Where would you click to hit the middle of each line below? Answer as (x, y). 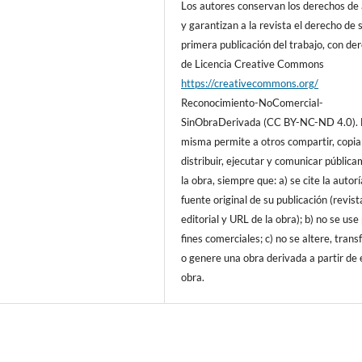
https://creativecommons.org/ (250, 83)
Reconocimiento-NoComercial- (253, 102)
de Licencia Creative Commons (254, 63)
